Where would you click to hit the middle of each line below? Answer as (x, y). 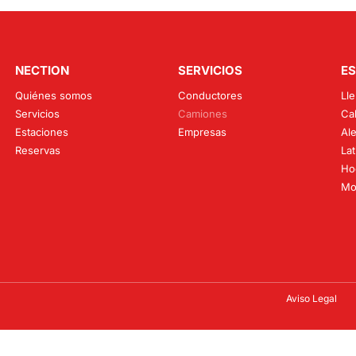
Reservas (38, 150)
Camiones (203, 113)
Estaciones (42, 132)
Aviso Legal (311, 298)
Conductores (211, 95)
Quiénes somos (54, 95)
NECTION (43, 70)
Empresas (203, 132)
